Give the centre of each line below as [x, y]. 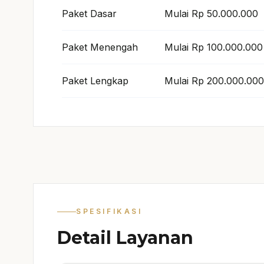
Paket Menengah [100, 47]
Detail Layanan [125, 238]
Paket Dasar [89, 14]
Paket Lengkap [95, 81]
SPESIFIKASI [109, 211]
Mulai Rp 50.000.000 [211, 14]
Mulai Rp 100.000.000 [214, 47]
